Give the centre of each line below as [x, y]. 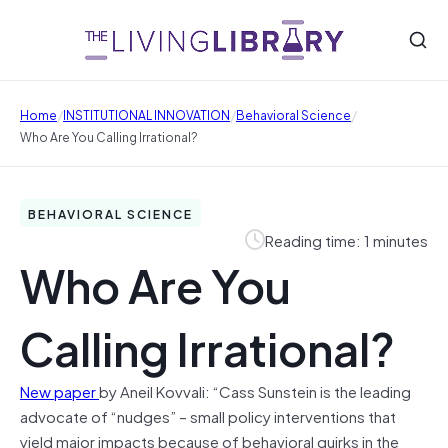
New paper [59, 390]
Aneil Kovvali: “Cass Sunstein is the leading [265, 390]
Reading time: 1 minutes [346, 239]
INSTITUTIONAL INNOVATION [146, 113]
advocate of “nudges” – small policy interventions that [208, 415]
